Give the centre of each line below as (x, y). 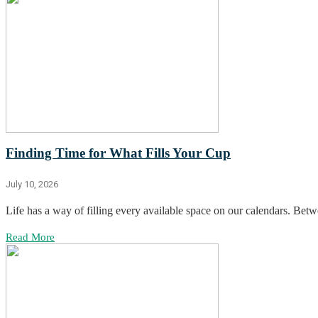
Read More (30, 237)
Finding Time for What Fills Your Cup (118, 153)
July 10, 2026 (32, 185)
